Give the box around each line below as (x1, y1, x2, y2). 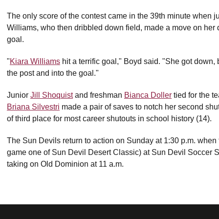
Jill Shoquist (30, 91, 73, 99)
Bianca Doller (124, 91, 172, 99)
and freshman (73, 91, 124, 99)
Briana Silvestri (7, 103, 60, 111)
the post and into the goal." (7, 69, 99, 77)
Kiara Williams (10, 57, 60, 66)
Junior (7, 91, 30, 99)
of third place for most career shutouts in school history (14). (7, 114, 212, 123)
